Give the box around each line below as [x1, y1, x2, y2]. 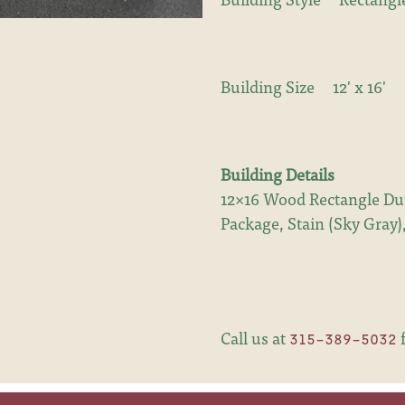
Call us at [221, 325, 289, 352]
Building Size [221, 72, 315, 99]
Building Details [221, 161, 334, 187]
